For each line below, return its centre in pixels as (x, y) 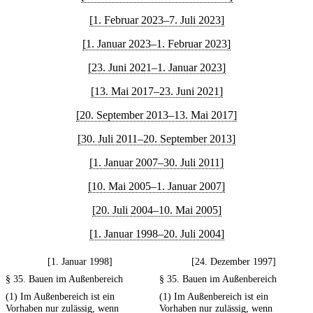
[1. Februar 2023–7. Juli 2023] (156, 20)
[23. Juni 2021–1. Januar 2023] (156, 67)
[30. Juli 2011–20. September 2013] (156, 139)
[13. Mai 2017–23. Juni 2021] (156, 91)
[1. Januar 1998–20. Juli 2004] (156, 234)
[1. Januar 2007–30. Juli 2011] (156, 162)
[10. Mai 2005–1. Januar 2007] (156, 186)
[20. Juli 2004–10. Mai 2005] (156, 210)
